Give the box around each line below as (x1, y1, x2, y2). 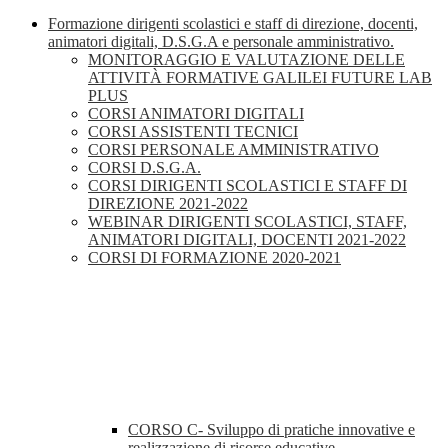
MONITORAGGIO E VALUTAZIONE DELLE (88, 51, 405, 69)
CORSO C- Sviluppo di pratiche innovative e (128, 421, 415, 439)
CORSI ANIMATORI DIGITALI (88, 105, 304, 123)
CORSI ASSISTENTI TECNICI (88, 123, 298, 141)
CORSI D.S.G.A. (88, 159, 201, 177)
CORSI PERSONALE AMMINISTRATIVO (88, 141, 379, 159)
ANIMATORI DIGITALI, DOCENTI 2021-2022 (88, 231, 406, 249)
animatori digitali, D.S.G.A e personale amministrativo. (48, 33, 394, 51)
